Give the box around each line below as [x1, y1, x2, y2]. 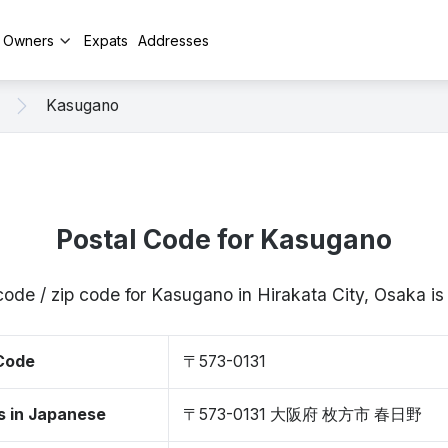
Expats [84, 31, 128, 49]
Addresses [138, 31, 209, 49]
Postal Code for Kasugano [56, 224, 392, 255]
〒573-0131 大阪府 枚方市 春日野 [183, 405, 422, 424]
